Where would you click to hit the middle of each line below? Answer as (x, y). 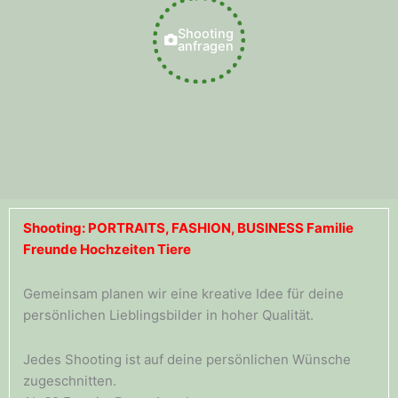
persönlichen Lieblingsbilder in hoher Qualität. (168, 315)
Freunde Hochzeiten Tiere (107, 249)
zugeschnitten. (70, 381)
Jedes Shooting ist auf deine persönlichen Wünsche (187, 360)
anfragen (206, 46)
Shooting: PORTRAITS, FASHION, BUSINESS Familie (188, 227)
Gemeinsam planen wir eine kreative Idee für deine (183, 294)
